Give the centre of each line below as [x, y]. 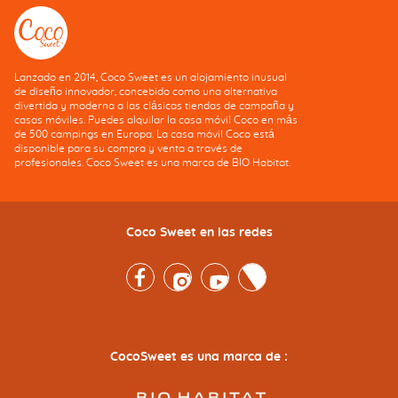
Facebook [150, 271]
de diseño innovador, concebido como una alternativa [146, 92]
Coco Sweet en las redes [199, 233]
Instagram [189, 271]
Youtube [221, 271]
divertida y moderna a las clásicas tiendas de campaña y [154, 106]
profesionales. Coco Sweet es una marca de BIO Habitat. [152, 163]
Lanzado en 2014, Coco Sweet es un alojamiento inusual [151, 78]
